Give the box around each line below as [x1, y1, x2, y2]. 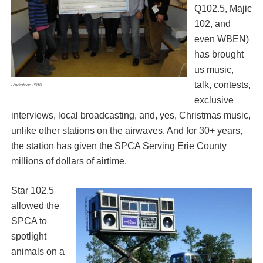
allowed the [11, 201, 59, 211]
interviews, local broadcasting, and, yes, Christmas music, [11, 110, 251, 121]
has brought [194, 49, 244, 60]
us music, [194, 65, 234, 75]
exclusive [194, 95, 234, 106]
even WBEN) [194, 34, 249, 45]
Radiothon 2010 [11, 82, 42, 88]
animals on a [11, 247, 65, 257]
